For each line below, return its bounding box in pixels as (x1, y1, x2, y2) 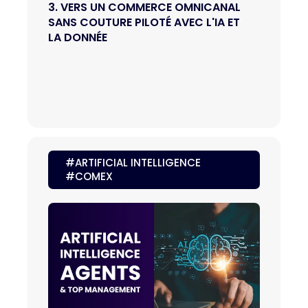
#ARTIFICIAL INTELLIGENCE (65, 155, 201, 170)
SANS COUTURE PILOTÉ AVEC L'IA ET (48, 14, 240, 30)
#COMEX (65, 168, 113, 184)
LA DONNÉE (48, 29, 107, 45)
